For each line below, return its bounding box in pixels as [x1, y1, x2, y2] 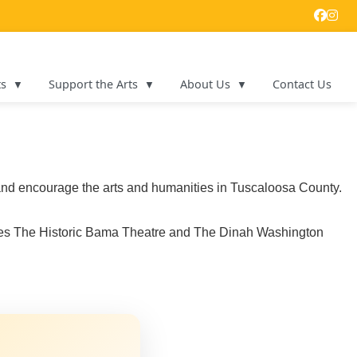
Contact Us [273, 76, 331, 92]
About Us [180, 76, 230, 92]
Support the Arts [49, 76, 138, 92]
